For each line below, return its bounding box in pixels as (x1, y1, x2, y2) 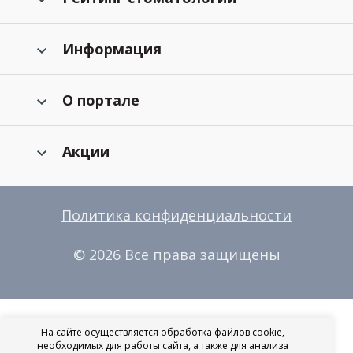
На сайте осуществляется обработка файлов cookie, (41, 325, 285, 339)
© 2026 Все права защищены (72, 245, 281, 264)
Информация (61, 39, 162, 58)
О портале (61, 91, 139, 110)
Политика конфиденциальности (61, 206, 292, 225)
